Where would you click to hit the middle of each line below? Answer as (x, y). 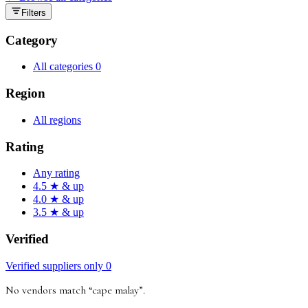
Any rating (56, 173)
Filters (34, 12)
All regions (57, 120)
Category (32, 40)
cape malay (115, 290)
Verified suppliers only (56, 265)
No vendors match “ (49, 290)
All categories (64, 67)
